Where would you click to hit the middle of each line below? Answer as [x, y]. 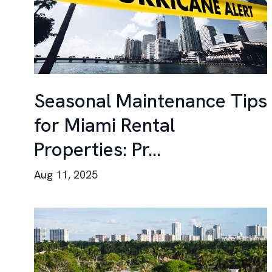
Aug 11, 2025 [66, 175]
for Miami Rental [104, 125]
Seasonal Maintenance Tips [151, 101]
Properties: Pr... [97, 149]
